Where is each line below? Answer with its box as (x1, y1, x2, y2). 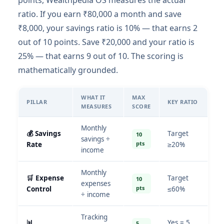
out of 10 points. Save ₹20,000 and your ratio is (18, 36, 194, 47)
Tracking (81, 212, 107, 221)
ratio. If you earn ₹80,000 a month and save (18, 8, 181, 19)
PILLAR (26, 98, 47, 105)
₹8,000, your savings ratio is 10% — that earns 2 (18, 22, 197, 33)
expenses (81, 179, 110, 188)
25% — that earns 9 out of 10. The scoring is (18, 50, 183, 61)
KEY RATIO (167, 98, 198, 105)
